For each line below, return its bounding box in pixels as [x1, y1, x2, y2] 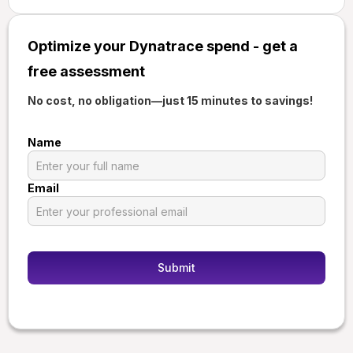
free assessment [28, 63, 145, 80]
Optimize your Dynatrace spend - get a [28, 38, 298, 55]
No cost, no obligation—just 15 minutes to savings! [28, 94, 313, 108]
